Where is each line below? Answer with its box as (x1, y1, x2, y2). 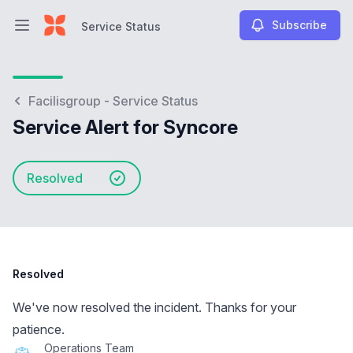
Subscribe (272, 18, 327, 32)
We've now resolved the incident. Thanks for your (13, 299, 296, 315)
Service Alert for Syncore (13, 116, 238, 139)
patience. (13, 321, 65, 337)
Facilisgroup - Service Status (28, 93, 198, 109)
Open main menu (20, 25, 117, 42)
